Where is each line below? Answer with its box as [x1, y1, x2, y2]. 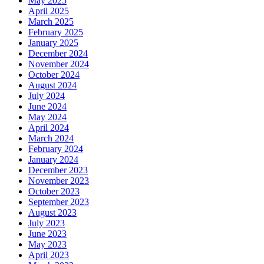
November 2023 [28, 176, 89, 186]
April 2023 [28, 250, 69, 260]
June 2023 [28, 229, 67, 239]
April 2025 [28, 6, 69, 16]
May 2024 [28, 112, 67, 123]
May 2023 [28, 239, 67, 250]
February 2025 [28, 27, 83, 38]
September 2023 [28, 197, 89, 207]
